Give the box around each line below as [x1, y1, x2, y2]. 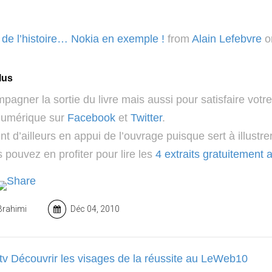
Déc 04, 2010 [69, 204, 120, 214]
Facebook [67, 112, 115, 124]
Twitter [131, 112, 162, 124]
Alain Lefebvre [192, 33, 262, 45]
